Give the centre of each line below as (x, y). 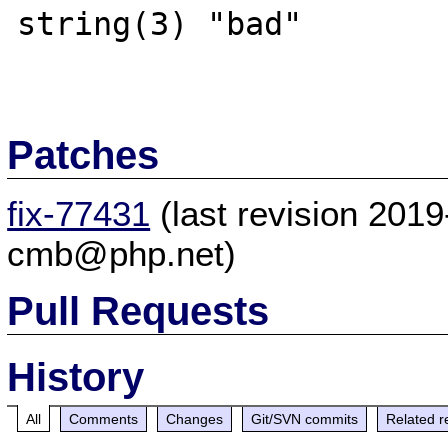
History (76, 376)
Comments (104, 418)
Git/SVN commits (305, 418)
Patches (83, 154)
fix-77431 (79, 213)
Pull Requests (138, 310)
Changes (195, 418)
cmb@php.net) (122, 253)
